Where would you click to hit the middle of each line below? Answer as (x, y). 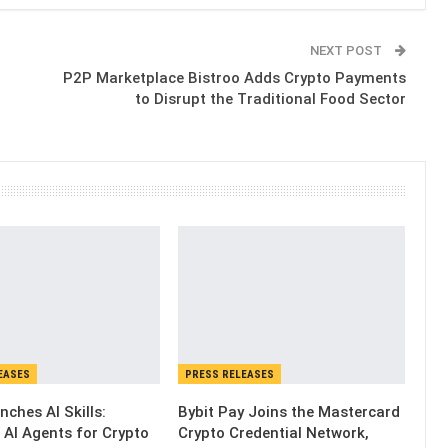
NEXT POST (347, 50)
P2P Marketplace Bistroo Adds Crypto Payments (234, 77)
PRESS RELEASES (230, 375)
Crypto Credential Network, (274, 433)
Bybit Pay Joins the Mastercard (289, 412)
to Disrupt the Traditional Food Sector (270, 98)
